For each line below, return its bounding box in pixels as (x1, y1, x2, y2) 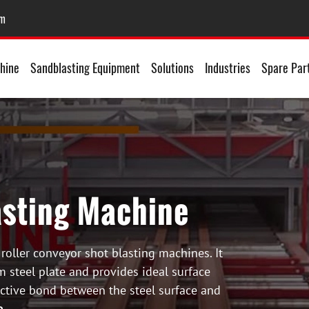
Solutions (151, 58, 194, 77)
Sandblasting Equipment (30, 58, 140, 77)
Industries (205, 58, 250, 77)
